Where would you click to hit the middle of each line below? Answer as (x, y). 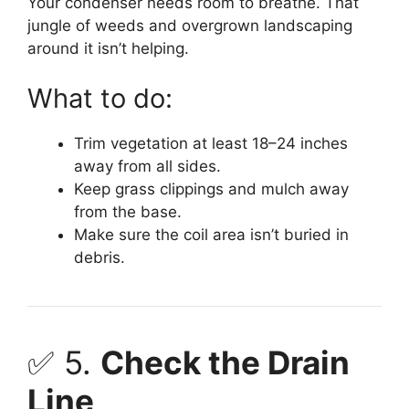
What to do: (100, 99)
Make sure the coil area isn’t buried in (211, 235)
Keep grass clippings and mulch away (211, 189)
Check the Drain (225, 363)
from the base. (128, 212)
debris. (100, 258)
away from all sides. (147, 167)
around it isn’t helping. (108, 48)
